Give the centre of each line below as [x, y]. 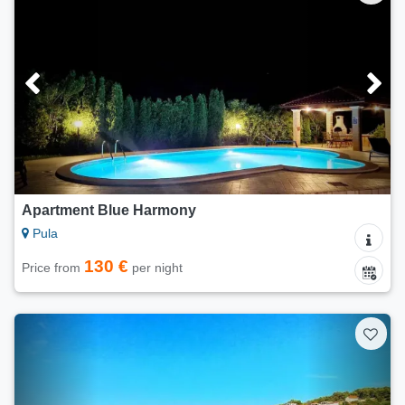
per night [155, 268]
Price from [53, 268]
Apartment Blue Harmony [109, 211]
